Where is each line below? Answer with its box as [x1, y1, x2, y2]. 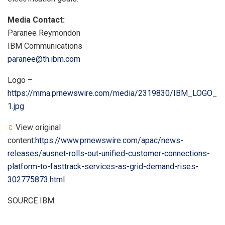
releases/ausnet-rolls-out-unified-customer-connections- [8, 148, 210, 158]
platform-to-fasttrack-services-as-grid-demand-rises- [8, 161, 198, 171]
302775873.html [8, 174, 65, 184]
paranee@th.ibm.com [8, 54, 80, 64]
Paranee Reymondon [8, 28, 80, 38]
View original [14, 122, 61, 132]
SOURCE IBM [8, 195, 54, 205]
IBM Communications [8, 41, 82, 51]
